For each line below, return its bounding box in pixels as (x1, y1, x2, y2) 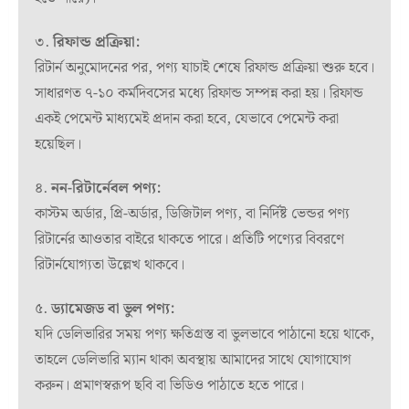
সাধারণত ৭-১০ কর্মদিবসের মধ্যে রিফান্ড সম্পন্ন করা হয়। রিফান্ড (35, 81, 363, 105)
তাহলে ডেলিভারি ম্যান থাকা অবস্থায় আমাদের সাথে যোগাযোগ (35, 348, 351, 372)
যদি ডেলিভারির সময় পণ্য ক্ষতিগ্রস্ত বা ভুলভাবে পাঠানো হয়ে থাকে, (35, 322, 374, 346)
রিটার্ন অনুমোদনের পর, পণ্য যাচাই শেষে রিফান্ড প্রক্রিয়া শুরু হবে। (35, 56, 374, 79)
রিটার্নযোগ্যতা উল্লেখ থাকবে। (35, 253, 184, 277)
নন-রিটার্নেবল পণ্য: (51, 176, 161, 200)
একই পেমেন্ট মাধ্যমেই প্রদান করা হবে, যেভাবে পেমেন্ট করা (35, 107, 339, 131)
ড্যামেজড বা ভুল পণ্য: (51, 297, 174, 320)
